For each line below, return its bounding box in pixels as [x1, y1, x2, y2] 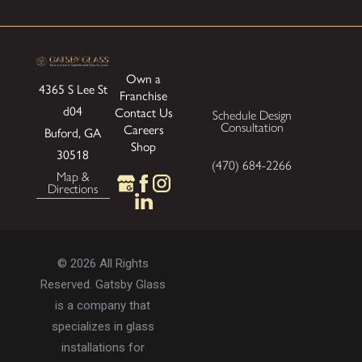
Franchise [120, 86, 168, 105]
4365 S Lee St [38, 78, 107, 98]
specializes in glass [51, 318, 154, 334]
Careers [123, 120, 164, 139]
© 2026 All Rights [57, 255, 149, 271]
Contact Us [114, 103, 173, 122]
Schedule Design [212, 107, 292, 123]
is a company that [55, 297, 151, 313]
